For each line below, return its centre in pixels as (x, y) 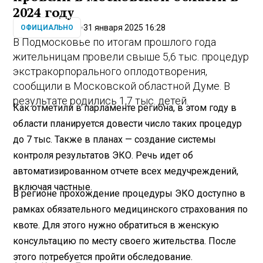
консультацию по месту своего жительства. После (125, 241)
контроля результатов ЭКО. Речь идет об (103, 155)
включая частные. (53, 187)
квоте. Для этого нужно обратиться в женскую (116, 225)
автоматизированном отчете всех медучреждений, (126, 171)
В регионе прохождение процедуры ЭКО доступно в (129, 193)
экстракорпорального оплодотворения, (110, 72)
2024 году (44, 13)
